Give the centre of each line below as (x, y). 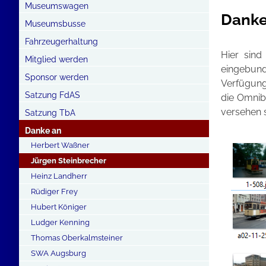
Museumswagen (57, 6)
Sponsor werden (57, 77)
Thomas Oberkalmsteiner (77, 238)
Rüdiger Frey (54, 191)
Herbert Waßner (60, 145)
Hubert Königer (59, 207)
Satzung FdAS (53, 95)
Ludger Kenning (60, 222)
